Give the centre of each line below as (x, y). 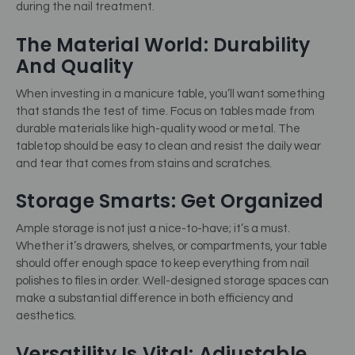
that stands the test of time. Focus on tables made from (165, 111)
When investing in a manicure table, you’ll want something (170, 94)
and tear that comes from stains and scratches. (144, 163)
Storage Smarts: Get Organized (170, 201)
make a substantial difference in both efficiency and (155, 299)
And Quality (74, 66)
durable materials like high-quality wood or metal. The (158, 128)
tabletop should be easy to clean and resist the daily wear (168, 146)
